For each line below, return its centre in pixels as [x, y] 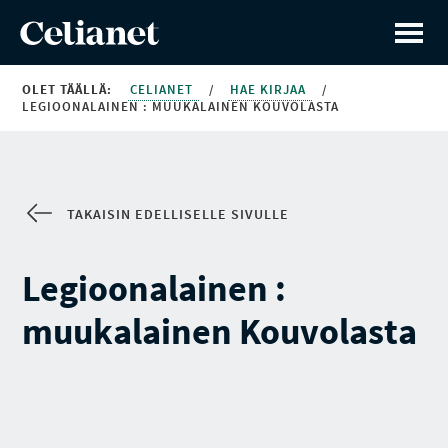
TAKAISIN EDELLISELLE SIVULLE [178, 214]
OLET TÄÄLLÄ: [67, 89]
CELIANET [163, 89]
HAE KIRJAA [270, 89]
